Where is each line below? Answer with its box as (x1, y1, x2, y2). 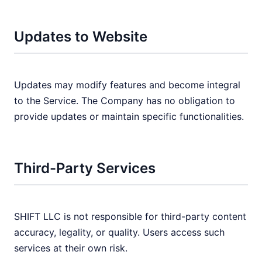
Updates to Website (14, 28, 147, 45)
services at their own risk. (14, 242, 127, 254)
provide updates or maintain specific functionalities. (14, 111, 244, 122)
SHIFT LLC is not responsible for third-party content (14, 211, 246, 222)
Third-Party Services (14, 160, 156, 177)
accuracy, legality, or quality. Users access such (14, 226, 225, 238)
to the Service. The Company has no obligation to (14, 95, 235, 106)
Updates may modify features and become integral (14, 79, 240, 91)
